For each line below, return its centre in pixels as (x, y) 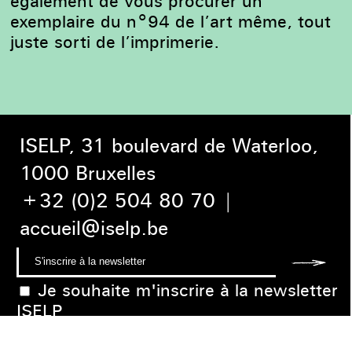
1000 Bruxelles (88, 173)
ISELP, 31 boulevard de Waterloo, (169, 145)
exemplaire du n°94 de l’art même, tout (171, 21)
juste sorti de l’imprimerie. (115, 41)
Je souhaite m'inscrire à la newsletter (187, 290)
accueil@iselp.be (94, 228)
